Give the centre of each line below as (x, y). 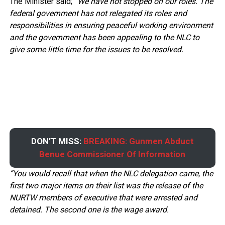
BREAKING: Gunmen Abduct (138, 141)
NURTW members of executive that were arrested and (103, 197)
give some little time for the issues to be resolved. (96, 49)
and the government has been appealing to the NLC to (104, 37)
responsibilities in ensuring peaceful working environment (111, 25)
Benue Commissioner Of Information (113, 154)
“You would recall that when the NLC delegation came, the (111, 173)
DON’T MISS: (57, 141)
